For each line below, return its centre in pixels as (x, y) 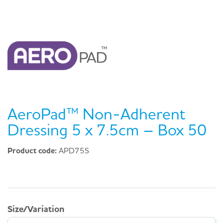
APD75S (74, 151)
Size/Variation (36, 209)
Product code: (33, 151)
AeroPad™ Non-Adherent (96, 114)
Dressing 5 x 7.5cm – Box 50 (107, 130)
